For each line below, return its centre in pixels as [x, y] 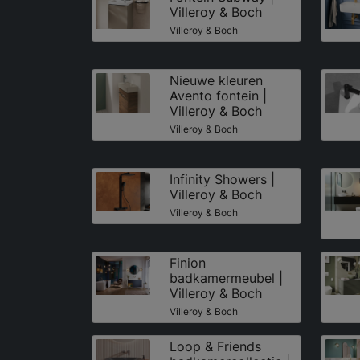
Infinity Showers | [222, 179]
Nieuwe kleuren [216, 80]
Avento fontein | [218, 95]
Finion [187, 262]
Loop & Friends [215, 346]
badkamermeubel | [226, 278]
